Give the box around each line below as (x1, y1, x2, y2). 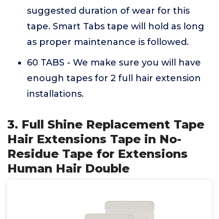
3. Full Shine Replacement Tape (7, 117, 204, 131)
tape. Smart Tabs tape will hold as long (27, 21, 204, 32)
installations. (27, 88, 84, 99)
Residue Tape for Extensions (7, 147, 188, 161)
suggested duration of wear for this (27, 5, 190, 16)
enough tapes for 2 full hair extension (27, 73, 201, 84)
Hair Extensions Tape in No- (7, 132, 181, 146)
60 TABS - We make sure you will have (27, 57, 201, 68)
